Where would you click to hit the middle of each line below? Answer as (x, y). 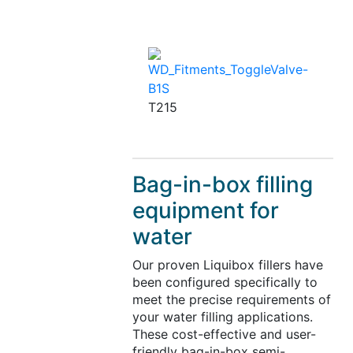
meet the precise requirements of (231, 300)
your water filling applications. (222, 317)
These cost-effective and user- (224, 334)
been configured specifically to (225, 282)
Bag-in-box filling (222, 185)
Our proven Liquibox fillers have (227, 265)
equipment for (205, 211)
